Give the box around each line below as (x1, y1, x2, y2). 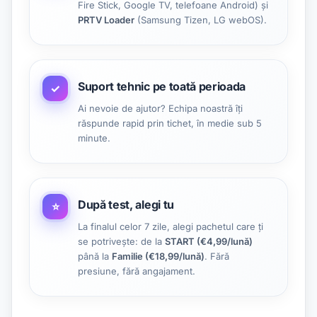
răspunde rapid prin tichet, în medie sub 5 (78, 117, 262, 129)
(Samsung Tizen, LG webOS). (134, 14, 267, 25)
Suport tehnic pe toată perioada (78, 79, 246, 93)
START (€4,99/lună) (165, 236, 253, 247)
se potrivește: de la (78, 236, 165, 247)
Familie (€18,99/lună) (112, 250, 204, 262)
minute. (78, 132, 110, 144)
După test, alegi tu (78, 197, 174, 212)
